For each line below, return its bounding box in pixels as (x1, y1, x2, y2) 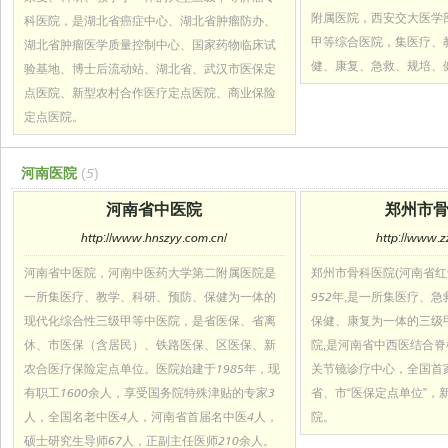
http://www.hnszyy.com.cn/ (81, 230, 228, 245)
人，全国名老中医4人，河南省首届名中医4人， (24, 409, 278, 424)
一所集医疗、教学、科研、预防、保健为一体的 (24, 289, 276, 304)
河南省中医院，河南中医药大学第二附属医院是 (24, 265, 276, 280)
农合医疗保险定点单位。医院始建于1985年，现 (24, 361, 280, 376)
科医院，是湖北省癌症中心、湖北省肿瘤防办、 (24, 13, 276, 28)
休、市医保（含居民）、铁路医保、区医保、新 (24, 337, 276, 352)
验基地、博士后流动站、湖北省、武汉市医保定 (24, 61, 276, 76)
